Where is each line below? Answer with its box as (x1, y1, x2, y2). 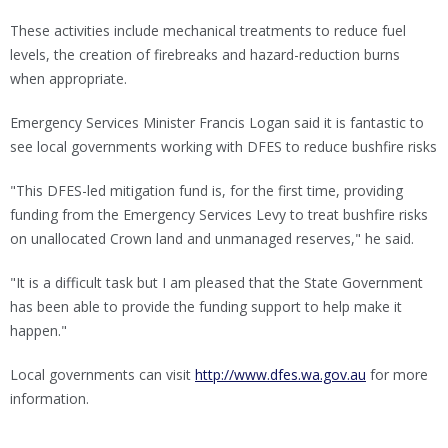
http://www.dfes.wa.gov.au (195, 365, 366, 384)
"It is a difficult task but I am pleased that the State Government (10, 273, 423, 292)
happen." (10, 321, 67, 340)
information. (10, 389, 93, 408)
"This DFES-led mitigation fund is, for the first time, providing (10, 181, 403, 200)
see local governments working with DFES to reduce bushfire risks (10, 137, 437, 156)
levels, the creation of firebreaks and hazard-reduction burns (10, 45, 400, 64)
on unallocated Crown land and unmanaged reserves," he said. (10, 229, 418, 248)
